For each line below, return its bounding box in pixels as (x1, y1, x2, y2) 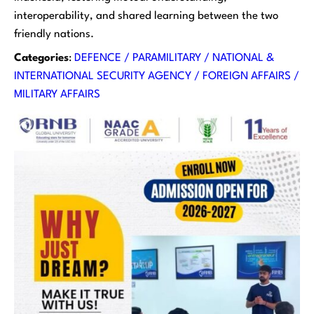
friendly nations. (14, 28, 94, 40)
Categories (14, 53, 69, 64)
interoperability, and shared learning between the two (14, 10, 278, 22)
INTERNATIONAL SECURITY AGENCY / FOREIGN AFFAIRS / (14, 71, 299, 83)
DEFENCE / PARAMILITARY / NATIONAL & (74, 53, 274, 64)
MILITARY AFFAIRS (14, 89, 100, 101)
